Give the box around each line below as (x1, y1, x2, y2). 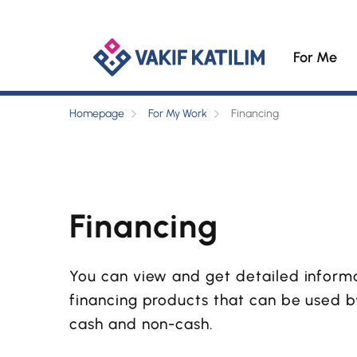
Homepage (69, 107, 125, 120)
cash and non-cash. (69, 314, 214, 333)
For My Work (148, 107, 208, 120)
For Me (293, 49, 338, 66)
